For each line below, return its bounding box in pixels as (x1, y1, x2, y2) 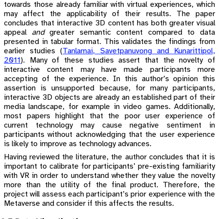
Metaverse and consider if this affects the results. (4, 199, 174, 208)
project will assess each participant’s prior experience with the (4, 190, 215, 199)
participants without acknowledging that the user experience (4, 131, 215, 139)
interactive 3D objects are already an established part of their (4, 93, 215, 102)
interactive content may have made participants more (4, 66, 215, 74)
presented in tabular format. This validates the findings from (4, 38, 215, 46)
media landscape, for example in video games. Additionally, (4, 103, 215, 111)
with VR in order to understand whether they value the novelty (4, 172, 215, 180)
